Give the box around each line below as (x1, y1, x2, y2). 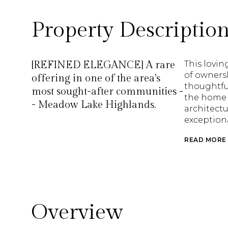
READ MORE (184, 136, 226, 144)
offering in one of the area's (32, 72, 160, 84)
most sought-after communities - (32, 85, 183, 98)
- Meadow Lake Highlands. (32, 99, 156, 111)
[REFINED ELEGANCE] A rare (32, 59, 175, 71)
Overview (32, 199, 123, 225)
